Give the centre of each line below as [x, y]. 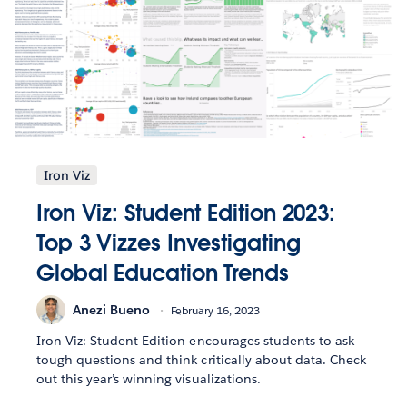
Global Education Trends [163, 273]
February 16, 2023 [215, 310]
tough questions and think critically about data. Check [202, 360]
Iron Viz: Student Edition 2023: [186, 213]
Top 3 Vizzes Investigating [169, 243]
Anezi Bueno [111, 309]
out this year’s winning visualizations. [149, 379]
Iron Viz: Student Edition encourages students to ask [195, 341]
